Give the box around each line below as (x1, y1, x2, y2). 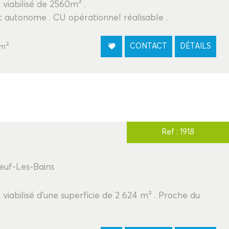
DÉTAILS (180, 42, 211, 50)
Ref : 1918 (162, 128, 194, 136)
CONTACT (130, 42, 167, 50)
